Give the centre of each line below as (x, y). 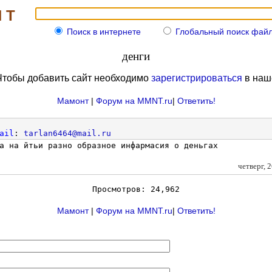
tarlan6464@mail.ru (67, 133)
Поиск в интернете (104, 32)
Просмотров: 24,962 (136, 189)
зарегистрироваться (196, 78)
